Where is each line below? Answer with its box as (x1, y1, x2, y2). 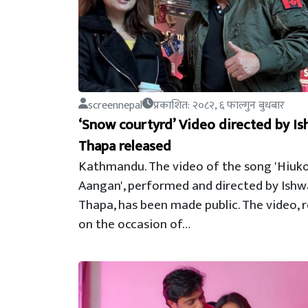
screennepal (88, 96, 142, 115)
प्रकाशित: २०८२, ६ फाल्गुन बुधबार (153, 96, 285, 115)
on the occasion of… (78, 213, 190, 235)
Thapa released (78, 134, 171, 158)
